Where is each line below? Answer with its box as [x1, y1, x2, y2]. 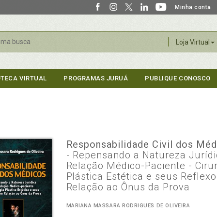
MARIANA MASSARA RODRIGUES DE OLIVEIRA [66, 202, 190, 209]
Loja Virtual [175, 38, 210, 46]
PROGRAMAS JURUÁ [63, 75, 128, 82]
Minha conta [175, 4, 211, 11]
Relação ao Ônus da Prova [66, 181, 190, 193]
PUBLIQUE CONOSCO [145, 75, 211, 82]
